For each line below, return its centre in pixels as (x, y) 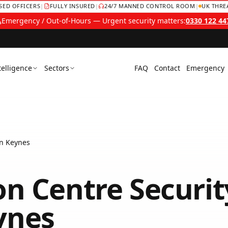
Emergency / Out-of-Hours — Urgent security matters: (94, 21)
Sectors (57, 68)
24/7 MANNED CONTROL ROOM (150, 6)
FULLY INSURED (72, 6)
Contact (167, 68)
